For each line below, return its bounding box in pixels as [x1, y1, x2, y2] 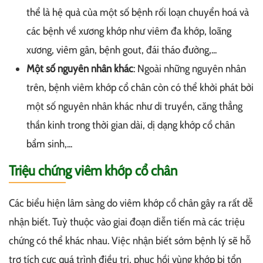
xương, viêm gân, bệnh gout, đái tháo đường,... [26, 43, 217, 56]
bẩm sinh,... [26, 137, 72, 150]
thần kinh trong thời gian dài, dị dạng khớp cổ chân [26, 119, 235, 131]
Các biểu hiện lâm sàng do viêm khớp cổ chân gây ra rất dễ [9, 197, 253, 210]
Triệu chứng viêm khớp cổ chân [9, 162, 177, 179]
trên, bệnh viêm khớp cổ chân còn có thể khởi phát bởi [26, 81, 254, 94]
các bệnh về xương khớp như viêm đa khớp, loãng [26, 25, 231, 38]
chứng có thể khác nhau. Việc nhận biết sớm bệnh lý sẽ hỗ [9, 234, 251, 247]
